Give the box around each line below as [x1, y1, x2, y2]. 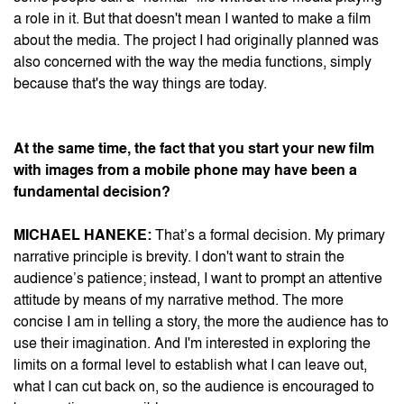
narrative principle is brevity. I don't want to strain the [14, 250, 344, 264]
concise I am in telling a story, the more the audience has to [14, 315, 389, 329]
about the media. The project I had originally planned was [14, 33, 379, 48]
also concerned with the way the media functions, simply [14, 55, 372, 69]
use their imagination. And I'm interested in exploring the [14, 336, 371, 351]
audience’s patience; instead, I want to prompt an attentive [14, 271, 382, 286]
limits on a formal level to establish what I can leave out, [14, 358, 367, 372]
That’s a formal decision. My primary [151, 228, 385, 243]
